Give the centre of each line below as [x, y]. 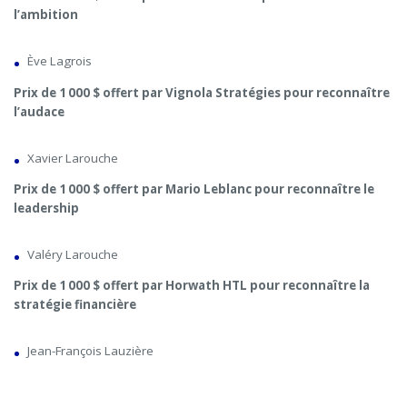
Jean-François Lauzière [90, 351]
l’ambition [46, 15]
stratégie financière [76, 305]
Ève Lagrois [60, 61]
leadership [46, 208]
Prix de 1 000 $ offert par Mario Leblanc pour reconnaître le [194, 189]
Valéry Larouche [73, 255]
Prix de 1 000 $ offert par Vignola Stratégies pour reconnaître [202, 92]
